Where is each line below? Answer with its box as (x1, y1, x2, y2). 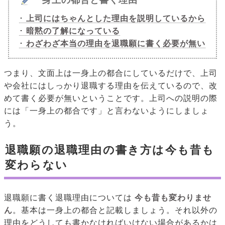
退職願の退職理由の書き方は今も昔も (5, 144, 215, 157)
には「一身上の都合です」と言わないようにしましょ (4, 106, 209, 116)
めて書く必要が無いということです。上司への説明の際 (4, 94, 217, 103)
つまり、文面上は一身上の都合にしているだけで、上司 (4, 69, 217, 78)
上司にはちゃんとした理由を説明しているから (26, 14, 205, 23)
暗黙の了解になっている (26, 27, 120, 36)
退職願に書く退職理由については (4, 193, 132, 202)
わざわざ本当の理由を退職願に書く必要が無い (26, 39, 205, 48)
